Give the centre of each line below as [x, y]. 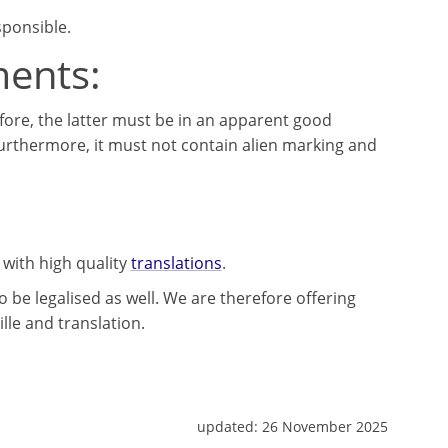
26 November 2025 [325, 426]
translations [176, 263]
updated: [229, 426]
